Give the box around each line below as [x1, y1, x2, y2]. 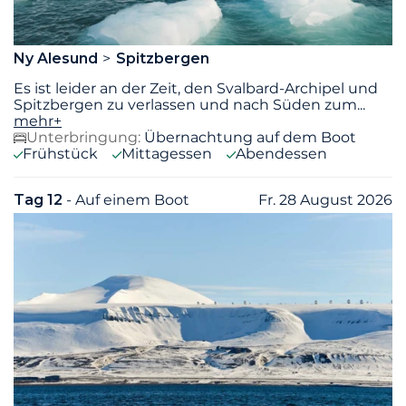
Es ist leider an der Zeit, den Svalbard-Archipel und [14, 80, 378, 98]
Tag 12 [14, 191, 66, 209]
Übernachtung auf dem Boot [144, 129, 356, 147]
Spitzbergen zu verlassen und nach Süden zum [14, 96, 357, 114]
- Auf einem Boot [66, 191, 189, 209]
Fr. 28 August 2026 [258, 191, 392, 209]
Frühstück [23, 145, 98, 163]
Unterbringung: [26, 129, 140, 147]
